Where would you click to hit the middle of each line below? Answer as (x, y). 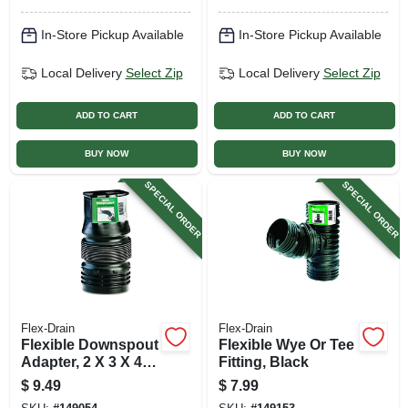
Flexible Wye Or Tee (286, 344)
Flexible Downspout (89, 344)
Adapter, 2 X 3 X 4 (81, 362)
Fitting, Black (263, 362)
